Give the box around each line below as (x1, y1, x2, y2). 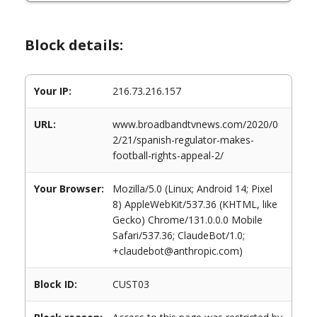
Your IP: (34, 84, 71, 98)
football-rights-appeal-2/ (113, 149, 224, 162)
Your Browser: (34, 182, 104, 195)
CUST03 (113, 277, 149, 291)
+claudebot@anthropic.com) (113, 244, 243, 258)
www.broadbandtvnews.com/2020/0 (113, 117, 278, 131)
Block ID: (34, 277, 77, 291)
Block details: (25, 35, 123, 54)
